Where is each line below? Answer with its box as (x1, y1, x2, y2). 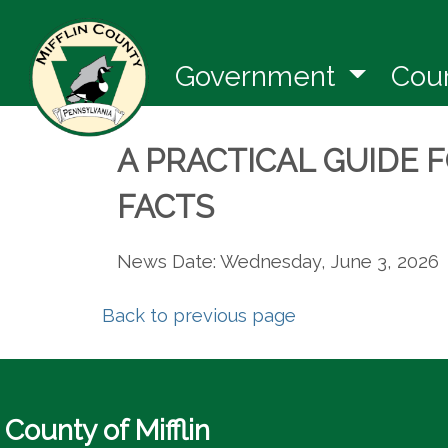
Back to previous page (102, 305, 296, 326)
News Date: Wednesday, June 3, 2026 (117, 251, 439, 272)
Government (175, 60, 342, 93)
